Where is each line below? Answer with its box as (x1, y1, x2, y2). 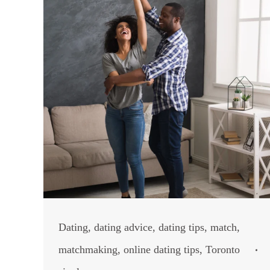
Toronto (206, 243, 240, 256)
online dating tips (124, 243, 199, 256)
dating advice (94, 221, 152, 233)
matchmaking (58, 243, 118, 256)
